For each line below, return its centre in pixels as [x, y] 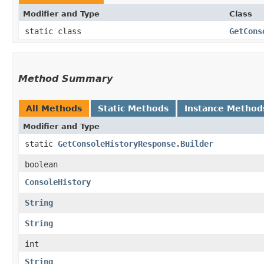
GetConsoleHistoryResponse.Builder [136, 143]
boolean [41, 164]
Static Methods [133, 108]
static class [55, 31]
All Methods [54, 108]
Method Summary [65, 78]
